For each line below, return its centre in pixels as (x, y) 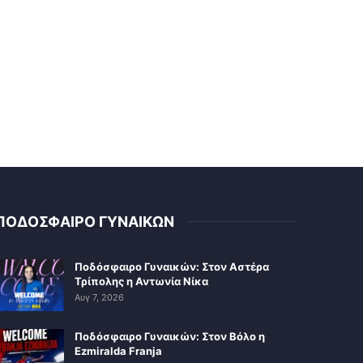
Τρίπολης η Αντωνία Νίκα (141, 281)
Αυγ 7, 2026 (99, 297)
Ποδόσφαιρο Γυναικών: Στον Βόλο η (169, 336)
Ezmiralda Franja (118, 350)
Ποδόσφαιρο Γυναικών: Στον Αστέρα (171, 266)
